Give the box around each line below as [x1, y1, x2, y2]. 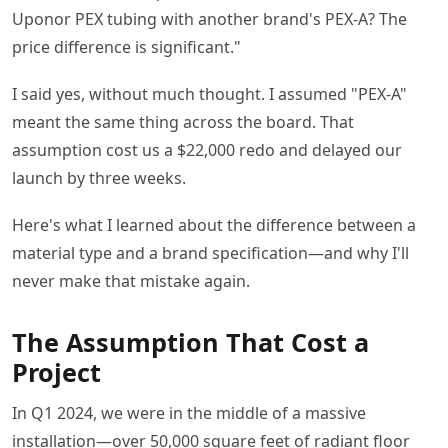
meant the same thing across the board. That [12, 111, 354, 134]
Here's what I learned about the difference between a [12, 214, 416, 237]
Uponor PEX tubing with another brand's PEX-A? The [12, 8, 407, 30]
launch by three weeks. [12, 167, 186, 190]
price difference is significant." [12, 36, 241, 58]
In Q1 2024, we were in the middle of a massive [12, 402, 366, 425]
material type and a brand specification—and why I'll [12, 242, 409, 265]
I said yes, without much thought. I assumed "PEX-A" [12, 83, 407, 106]
